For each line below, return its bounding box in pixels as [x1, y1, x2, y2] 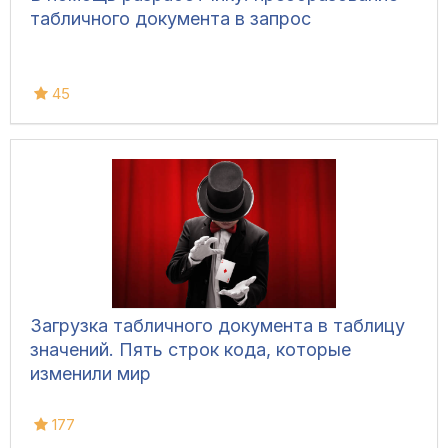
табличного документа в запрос [30, 8, 311, 30]
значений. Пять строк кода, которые [30, 339, 351, 361]
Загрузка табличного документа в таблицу [30, 315, 405, 337]
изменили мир [30, 363, 151, 385]
